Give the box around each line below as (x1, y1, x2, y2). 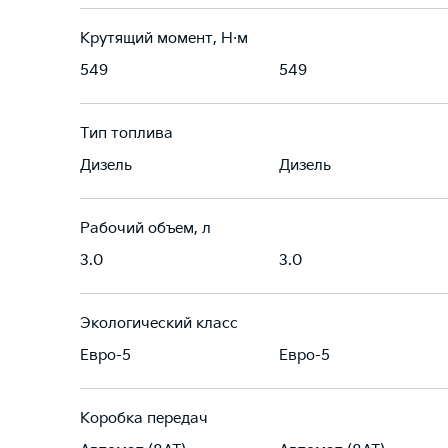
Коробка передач (80, 409, 208, 428)
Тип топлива (80, 124, 173, 143)
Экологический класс (80, 314, 238, 333)
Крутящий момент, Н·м (80, 29, 248, 48)
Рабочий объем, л (80, 219, 211, 238)
